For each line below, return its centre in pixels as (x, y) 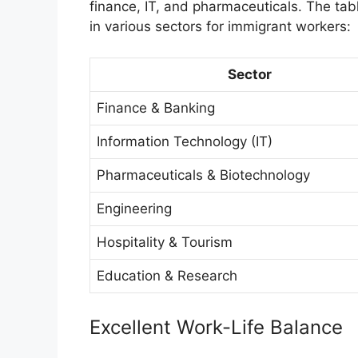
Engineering (134, 208)
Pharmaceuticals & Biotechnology (203, 175)
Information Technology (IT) (185, 141)
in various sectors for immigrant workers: (220, 27)
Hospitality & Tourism (165, 242)
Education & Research (167, 275)
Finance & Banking (156, 107)
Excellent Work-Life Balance (216, 328)
